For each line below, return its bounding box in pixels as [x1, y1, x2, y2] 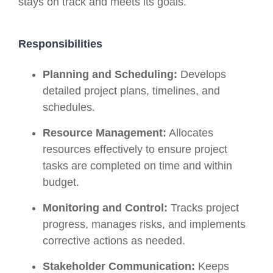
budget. [43, 176, 79, 189]
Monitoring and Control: [43, 202, 168, 214]
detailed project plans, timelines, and [43, 85, 220, 97]
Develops [177, 68, 226, 81]
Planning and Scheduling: [43, 68, 177, 81]
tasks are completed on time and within [43, 160, 232, 172]
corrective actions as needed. [43, 235, 185, 247]
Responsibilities [18, 38, 102, 51]
